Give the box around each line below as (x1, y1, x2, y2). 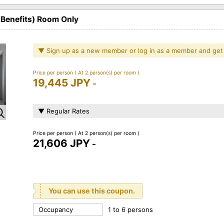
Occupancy (38, 205, 73, 213)
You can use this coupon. (48, 186, 135, 195)
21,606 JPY (33, 136, 90, 149)
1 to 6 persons (108, 205, 153, 213)
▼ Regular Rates (38, 106, 89, 115)
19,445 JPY (33, 76, 90, 89)
